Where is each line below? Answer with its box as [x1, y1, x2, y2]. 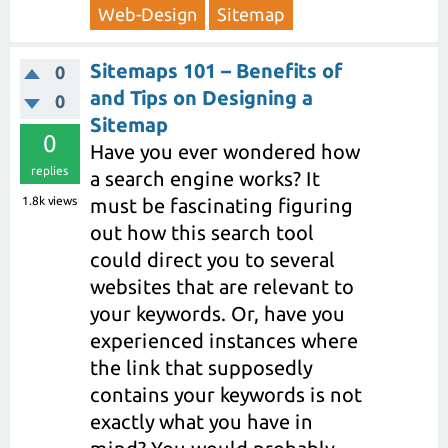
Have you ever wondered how [90, 139, 360, 163]
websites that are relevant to [90, 274, 354, 298]
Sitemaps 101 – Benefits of [90, 58, 342, 82]
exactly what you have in [90, 409, 313, 433]
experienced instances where [90, 328, 358, 352]
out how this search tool [90, 220, 314, 244]
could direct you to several [90, 247, 335, 271]
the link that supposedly [90, 355, 312, 379]
